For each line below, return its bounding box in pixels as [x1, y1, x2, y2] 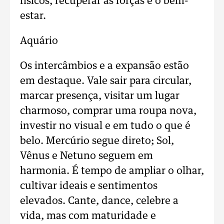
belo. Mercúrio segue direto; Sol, [20, 136, 174, 146]
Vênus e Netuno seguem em [20, 151, 153, 161]
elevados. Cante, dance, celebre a [20, 196, 178, 206]
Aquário [20, 36, 58, 46]
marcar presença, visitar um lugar [20, 91, 179, 101]
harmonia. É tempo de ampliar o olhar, [20, 166, 204, 176]
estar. [20, 11, 46, 21]
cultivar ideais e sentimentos [20, 181, 157, 191]
